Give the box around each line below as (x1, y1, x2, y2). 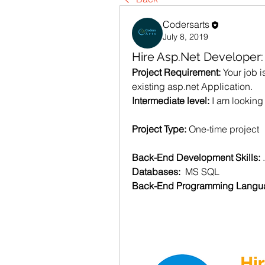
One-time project (189, 123, 259, 135)
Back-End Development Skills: (132, 151, 263, 163)
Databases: (132, 166, 185, 177)
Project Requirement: (132, 66, 223, 78)
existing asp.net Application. (132, 80, 253, 92)
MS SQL (185, 166, 219, 177)
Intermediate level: (132, 95, 212, 106)
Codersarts (163, 18, 209, 30)
